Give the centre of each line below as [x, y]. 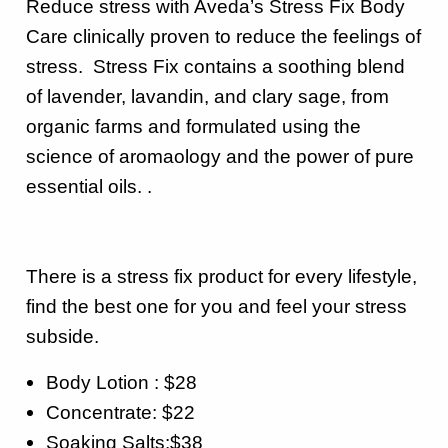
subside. [62, 336]
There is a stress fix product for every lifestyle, [221, 276]
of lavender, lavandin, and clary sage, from [207, 96]
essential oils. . [89, 186]
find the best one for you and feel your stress [216, 306]
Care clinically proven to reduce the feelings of [223, 36]
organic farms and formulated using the [193, 126]
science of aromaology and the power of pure [220, 156]
